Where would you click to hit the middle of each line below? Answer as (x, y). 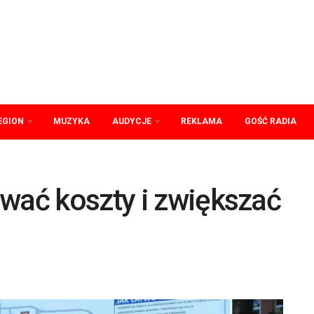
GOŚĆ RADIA (271, 121)
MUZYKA (71, 121)
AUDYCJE (132, 121)
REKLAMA (202, 121)
